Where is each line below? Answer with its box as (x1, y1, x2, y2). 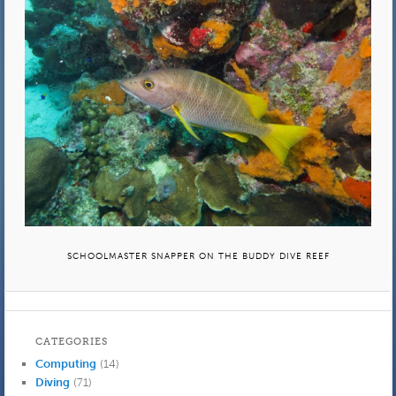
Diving (34, 376, 70, 390)
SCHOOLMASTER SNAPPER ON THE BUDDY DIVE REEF (66, 250, 330, 262)
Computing (34, 357, 96, 371)
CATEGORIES (34, 336, 109, 348)
